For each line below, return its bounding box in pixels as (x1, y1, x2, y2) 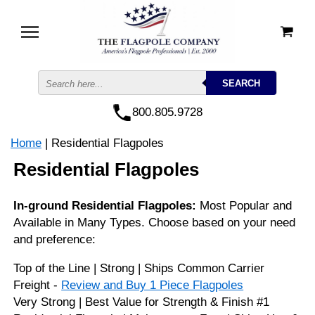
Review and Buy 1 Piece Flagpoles (61, 278, 244, 292)
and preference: (13, 233, 96, 246)
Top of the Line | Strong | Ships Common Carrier (13, 262, 265, 275)
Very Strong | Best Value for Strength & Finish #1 (13, 295, 270, 309)
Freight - (13, 278, 62, 292)
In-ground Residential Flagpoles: (13, 199, 197, 212)
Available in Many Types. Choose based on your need (13, 216, 296, 229)
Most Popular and (196, 199, 292, 212)
